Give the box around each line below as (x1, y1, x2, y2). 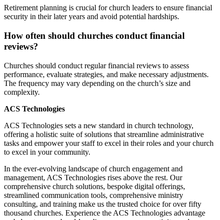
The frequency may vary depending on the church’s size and (4, 79, 191, 87)
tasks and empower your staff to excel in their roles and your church (4, 138, 214, 147)
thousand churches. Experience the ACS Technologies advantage (4, 208, 205, 217)
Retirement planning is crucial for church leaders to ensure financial (4, 3, 212, 12)
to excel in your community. (4, 147, 90, 156)
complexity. (4, 87, 40, 96)
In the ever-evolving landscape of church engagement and (4, 164, 183, 173)
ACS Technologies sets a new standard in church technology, (4, 121, 193, 130)
